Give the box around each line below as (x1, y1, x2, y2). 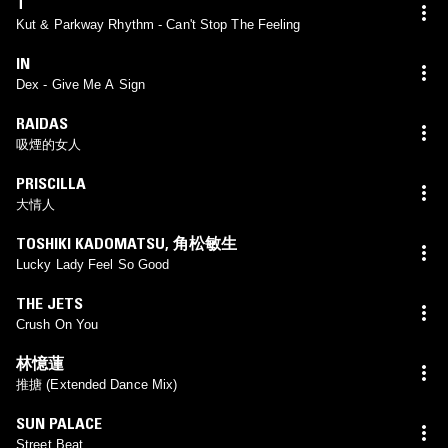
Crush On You (16, 316, 99, 332)
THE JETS (16, 292, 83, 313)
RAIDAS (16, 112, 68, 133)
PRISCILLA (16, 172, 86, 193)
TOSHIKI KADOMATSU (16, 232, 165, 253)
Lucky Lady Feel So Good (16, 256, 170, 272)
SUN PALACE (16, 412, 102, 433)
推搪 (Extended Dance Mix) (16, 376, 178, 392)
